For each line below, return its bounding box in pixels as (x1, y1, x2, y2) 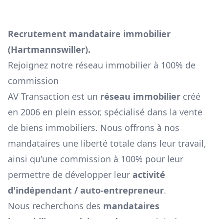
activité (132, 169, 165, 181)
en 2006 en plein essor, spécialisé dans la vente (8, 106, 202, 118)
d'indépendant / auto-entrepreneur (8, 184, 164, 197)
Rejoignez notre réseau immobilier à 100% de (8, 59, 196, 71)
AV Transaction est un (8, 90, 100, 103)
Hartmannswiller (11, 44, 85, 56)
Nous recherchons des (8, 200, 103, 212)
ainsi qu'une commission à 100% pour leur (8, 153, 183, 165)
